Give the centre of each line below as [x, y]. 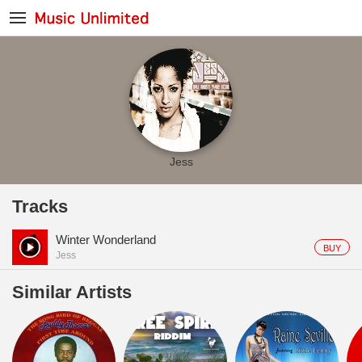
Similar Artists [72, 292]
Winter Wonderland [106, 240]
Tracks [40, 206]
